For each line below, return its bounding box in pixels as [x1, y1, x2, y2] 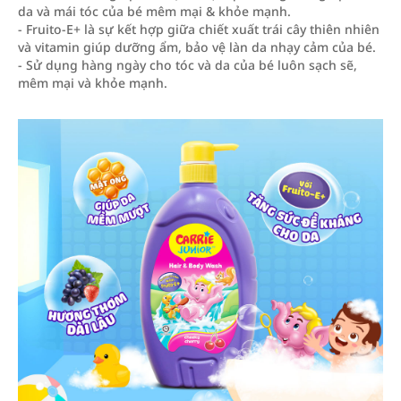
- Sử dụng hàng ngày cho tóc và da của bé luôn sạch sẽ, [18, 56, 357, 73]
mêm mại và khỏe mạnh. [18, 74, 167, 91]
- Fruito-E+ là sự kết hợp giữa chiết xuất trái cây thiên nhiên [18, 21, 380, 38]
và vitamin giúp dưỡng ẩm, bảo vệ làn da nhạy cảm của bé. [18, 38, 376, 55]
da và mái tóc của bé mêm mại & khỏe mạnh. [18, 3, 291, 20]
